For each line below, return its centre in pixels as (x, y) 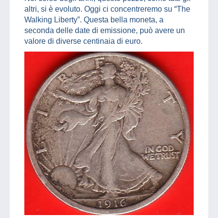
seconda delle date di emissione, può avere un (105, 30)
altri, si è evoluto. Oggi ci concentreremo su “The (107, 9)
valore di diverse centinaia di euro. (83, 41)
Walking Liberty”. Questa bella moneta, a (94, 19)
